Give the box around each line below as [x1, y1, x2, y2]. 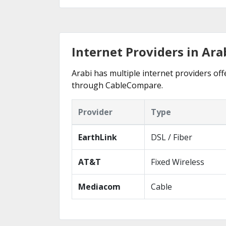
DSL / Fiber [151, 132, 192, 143]
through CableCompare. [72, 80, 163, 91]
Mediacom [78, 181, 121, 192]
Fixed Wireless [151, 156, 204, 167]
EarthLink [78, 132, 117, 143]
